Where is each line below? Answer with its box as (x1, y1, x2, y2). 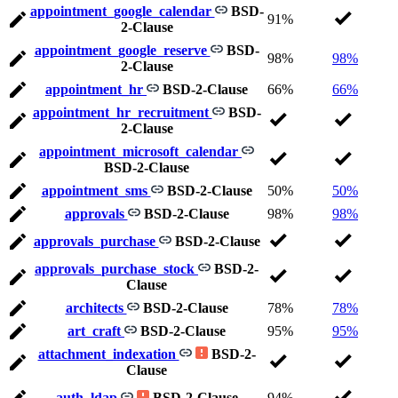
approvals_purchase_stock (35, 261, 198, 277)
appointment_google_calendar (29, 4, 215, 20)
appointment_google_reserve (34, 43, 211, 59)
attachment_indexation (37, 346, 179, 362)
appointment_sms (41, 183, 151, 199)
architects (65, 300, 127, 316)
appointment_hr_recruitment (32, 105, 212, 121)
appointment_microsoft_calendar (39, 144, 242, 160)
